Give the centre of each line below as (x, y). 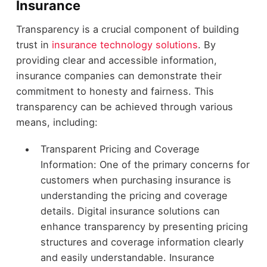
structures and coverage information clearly (142, 242)
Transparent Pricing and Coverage (120, 149)
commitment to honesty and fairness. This (115, 91)
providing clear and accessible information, (116, 60)
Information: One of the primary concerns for (145, 164)
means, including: (57, 122)
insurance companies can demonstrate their (119, 76)
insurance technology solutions (125, 45)
